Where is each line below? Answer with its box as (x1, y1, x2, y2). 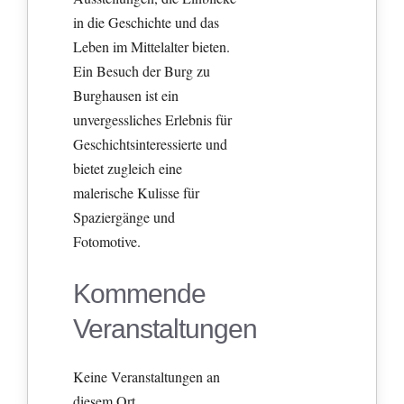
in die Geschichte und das (73, 13, 220, 32)
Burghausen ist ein (73, 86, 179, 106)
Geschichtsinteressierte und (73, 134, 228, 154)
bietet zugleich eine (73, 159, 183, 179)
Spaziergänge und (73, 207, 176, 227)
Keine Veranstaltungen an (73, 367, 221, 387)
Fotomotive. (73, 232, 142, 252)
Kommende (73, 279, 207, 309)
